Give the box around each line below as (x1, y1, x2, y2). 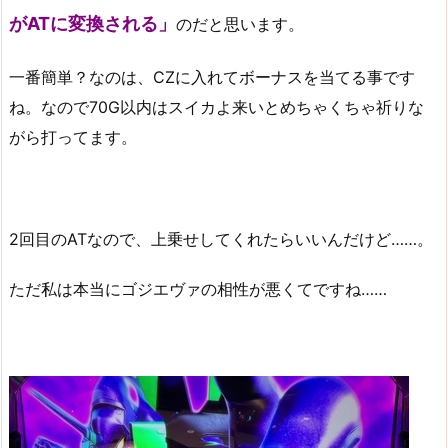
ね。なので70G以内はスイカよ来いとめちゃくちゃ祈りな (9, 97, 424, 117)
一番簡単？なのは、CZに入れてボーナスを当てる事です (9, 67, 415, 87)
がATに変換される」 (9, 13, 176, 35)
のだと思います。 (176, 14, 304, 35)
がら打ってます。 (9, 127, 137, 147)
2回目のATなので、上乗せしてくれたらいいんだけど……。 (9, 228, 433, 249)
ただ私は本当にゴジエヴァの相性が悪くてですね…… (9, 279, 387, 300)
